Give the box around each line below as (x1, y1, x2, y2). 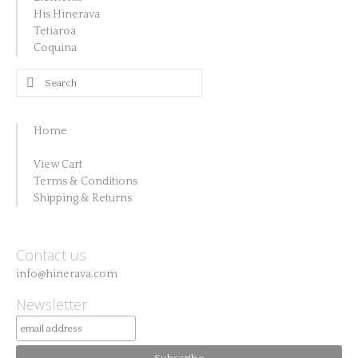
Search (15, 72, 57, 86)
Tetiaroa (34, 25, 76, 38)
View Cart (34, 158, 82, 171)
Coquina (34, 42, 77, 54)
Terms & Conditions (34, 175, 137, 188)
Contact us (16, 245, 86, 265)
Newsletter (16, 295, 87, 314)
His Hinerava (34, 8, 100, 21)
